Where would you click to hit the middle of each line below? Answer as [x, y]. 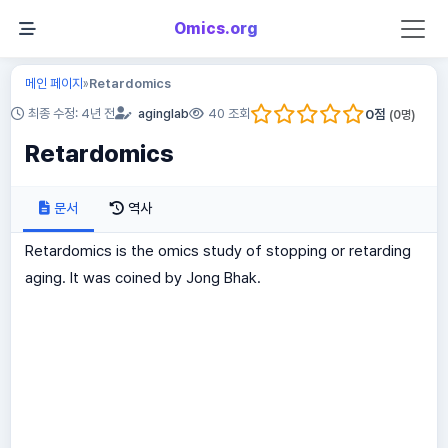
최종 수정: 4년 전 [72, 114]
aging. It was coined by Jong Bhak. [142, 278]
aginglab [164, 114]
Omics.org [216, 28]
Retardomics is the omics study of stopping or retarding [217, 251]
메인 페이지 [53, 83]
